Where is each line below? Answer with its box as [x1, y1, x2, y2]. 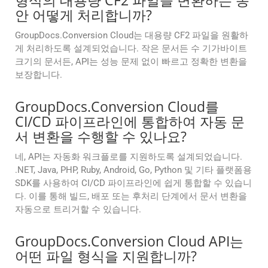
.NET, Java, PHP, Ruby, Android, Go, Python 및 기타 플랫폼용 [15, 165, 252, 176]
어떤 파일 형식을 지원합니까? [15, 246, 197, 266]
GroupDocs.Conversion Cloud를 [15, 97, 219, 117]
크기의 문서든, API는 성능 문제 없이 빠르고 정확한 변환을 [15, 56, 247, 68]
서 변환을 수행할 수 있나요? [15, 127, 187, 147]
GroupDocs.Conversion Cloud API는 [15, 232, 243, 251]
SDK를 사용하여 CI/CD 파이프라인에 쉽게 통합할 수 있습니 [15, 178, 252, 189]
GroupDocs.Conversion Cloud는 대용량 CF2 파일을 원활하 [15, 30, 248, 41]
